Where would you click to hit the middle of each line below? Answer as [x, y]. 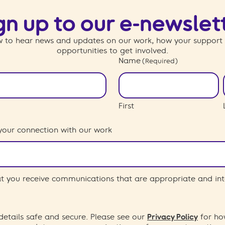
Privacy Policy [173, 217]
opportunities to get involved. [113, 51]
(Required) [160, 61]
